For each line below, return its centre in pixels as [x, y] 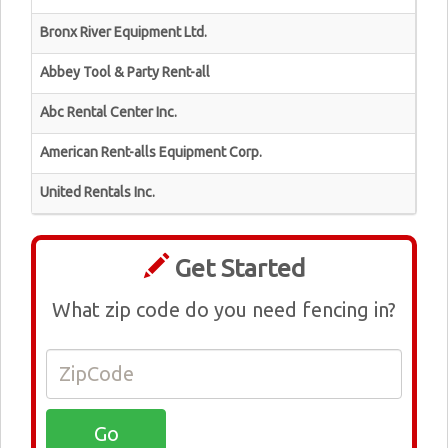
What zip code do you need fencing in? [224, 309]
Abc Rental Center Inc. [108, 112]
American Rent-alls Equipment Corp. [151, 152]
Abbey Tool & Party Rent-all [125, 72]
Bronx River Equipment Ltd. [123, 32]
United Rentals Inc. [97, 192]
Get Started [236, 268]
